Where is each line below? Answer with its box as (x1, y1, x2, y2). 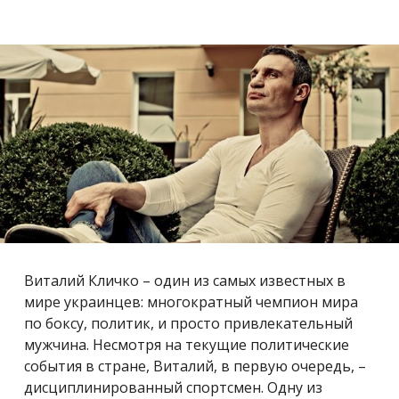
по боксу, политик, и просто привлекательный (24, 313, 353, 333)
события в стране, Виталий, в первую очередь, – (24, 356, 366, 376)
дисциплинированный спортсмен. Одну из (24, 378, 322, 397)
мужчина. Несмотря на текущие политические (24, 335, 349, 354)
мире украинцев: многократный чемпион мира (24, 292, 358, 312)
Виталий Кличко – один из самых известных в (24, 271, 346, 290)
